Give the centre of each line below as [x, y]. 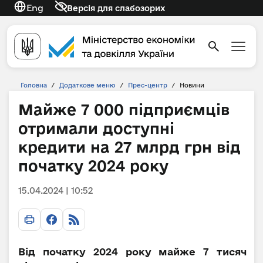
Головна [34, 85]
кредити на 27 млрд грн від [129, 147]
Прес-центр [148, 85]
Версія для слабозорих [116, 8]
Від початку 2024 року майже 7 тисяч [132, 252]
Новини [192, 85]
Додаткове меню [87, 85]
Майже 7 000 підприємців [124, 109]
